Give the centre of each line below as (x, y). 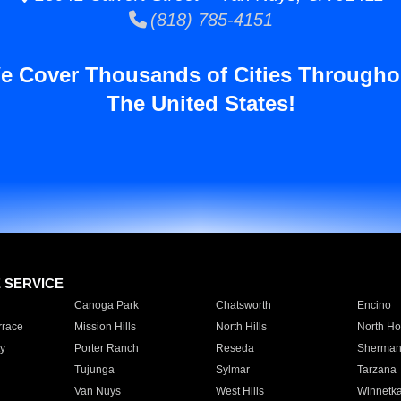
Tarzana (376, 370)
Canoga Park (106, 305)
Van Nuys (97, 391)
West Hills (239, 391)
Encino (374, 305)
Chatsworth (243, 305)
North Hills (241, 327)
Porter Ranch (106, 348)
